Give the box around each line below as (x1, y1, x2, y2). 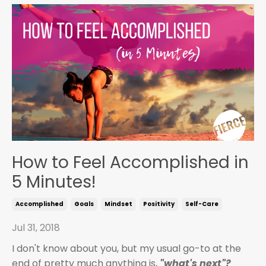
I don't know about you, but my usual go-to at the (12, 241, 241, 255)
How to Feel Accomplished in (12, 150, 249, 174)
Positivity (143, 199, 175, 208)
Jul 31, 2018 (12, 220, 60, 235)
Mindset (104, 199, 132, 208)
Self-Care (185, 199, 218, 208)
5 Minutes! (12, 170, 96, 194)
